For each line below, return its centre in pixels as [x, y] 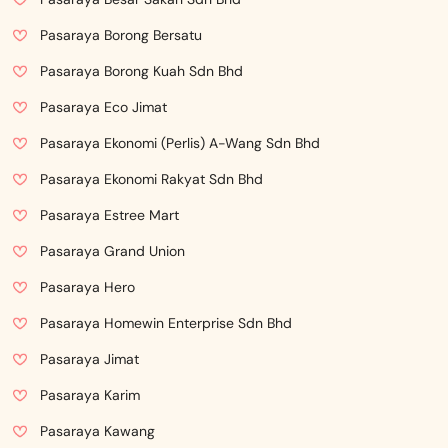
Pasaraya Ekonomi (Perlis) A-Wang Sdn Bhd [180, 143]
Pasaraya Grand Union [112, 251]
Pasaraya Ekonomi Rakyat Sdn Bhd [151, 179]
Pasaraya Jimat [89, 359]
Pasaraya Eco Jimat [103, 107]
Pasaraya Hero [87, 287]
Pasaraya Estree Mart [109, 215]
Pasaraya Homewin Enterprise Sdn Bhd [166, 323]
